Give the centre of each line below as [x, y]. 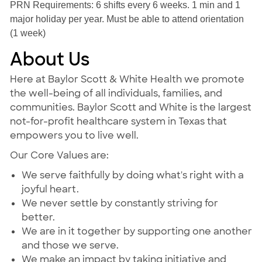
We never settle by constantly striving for [120, 204]
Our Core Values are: [59, 156]
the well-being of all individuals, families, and [116, 94]
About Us [49, 60]
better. [38, 218]
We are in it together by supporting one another [137, 232]
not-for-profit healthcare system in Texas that [118, 122]
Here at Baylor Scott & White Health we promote [127, 80]
